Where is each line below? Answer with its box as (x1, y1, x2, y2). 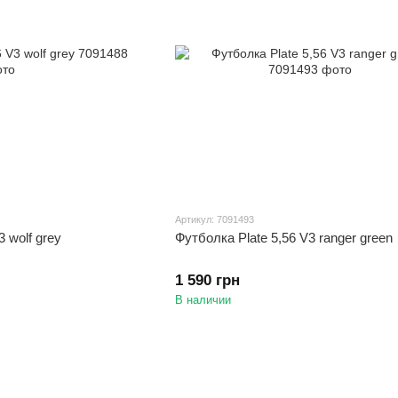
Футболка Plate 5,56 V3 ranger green (174, 229, 393, 245)
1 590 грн (174, 271, 240, 289)
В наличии (174, 292, 231, 306)
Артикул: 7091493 (174, 213, 254, 225)
